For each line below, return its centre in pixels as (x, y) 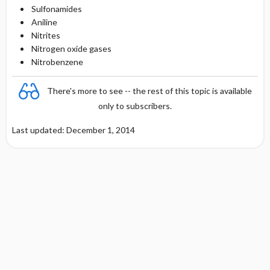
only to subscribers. (135, 106)
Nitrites (46, 35)
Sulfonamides (56, 9)
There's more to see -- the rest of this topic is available (149, 90)
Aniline (44, 22)
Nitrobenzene (57, 62)
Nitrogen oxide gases (71, 49)
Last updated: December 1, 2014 (73, 130)
